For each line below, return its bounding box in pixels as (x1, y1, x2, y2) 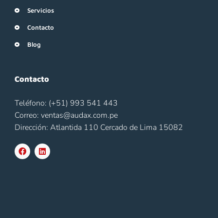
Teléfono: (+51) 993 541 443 (15, 97, 118, 109)
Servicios (27, 6, 54, 14)
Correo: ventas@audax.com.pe (15, 109, 118, 121)
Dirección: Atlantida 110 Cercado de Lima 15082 (15, 122, 183, 133)
